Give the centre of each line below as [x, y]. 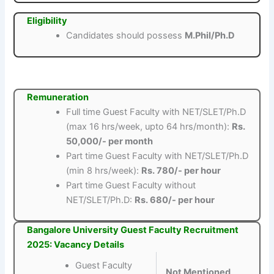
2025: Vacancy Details [76, 245]
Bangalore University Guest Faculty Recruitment [133, 230]
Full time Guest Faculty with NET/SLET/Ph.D [156, 112]
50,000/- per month [110, 141]
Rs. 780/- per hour [181, 170]
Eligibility [47, 21]
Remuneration [58, 97]
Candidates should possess [126, 36]
